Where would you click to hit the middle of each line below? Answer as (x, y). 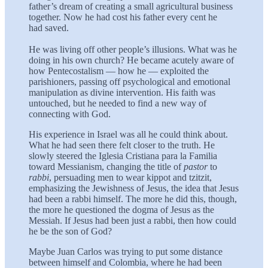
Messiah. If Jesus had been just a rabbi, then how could (133, 220)
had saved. (49, 28)
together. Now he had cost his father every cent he (123, 17)
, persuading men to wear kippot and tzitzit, (130, 177)
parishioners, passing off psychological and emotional (130, 81)
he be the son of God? (70, 231)
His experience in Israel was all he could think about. (128, 134)
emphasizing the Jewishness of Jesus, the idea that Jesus (134, 188)
